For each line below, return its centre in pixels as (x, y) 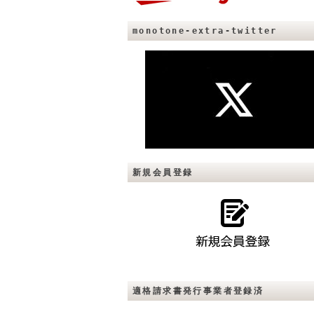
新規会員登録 (163, 172)
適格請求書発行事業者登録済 (198, 291)
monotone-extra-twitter (205, 31)
